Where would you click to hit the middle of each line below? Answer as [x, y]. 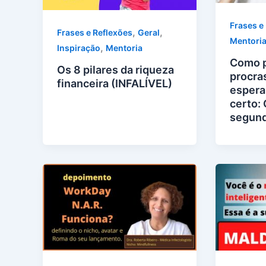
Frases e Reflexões [95, 33]
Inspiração [79, 48]
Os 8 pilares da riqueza [115, 70]
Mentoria [124, 48]
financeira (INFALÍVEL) [115, 84]
